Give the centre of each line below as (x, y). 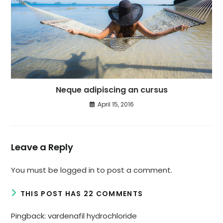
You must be (36, 170)
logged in (78, 170)
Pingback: (30, 216)
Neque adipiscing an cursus (111, 90)
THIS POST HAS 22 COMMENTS (82, 194)
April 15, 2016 (115, 105)
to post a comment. (134, 170)
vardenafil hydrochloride (93, 216)
